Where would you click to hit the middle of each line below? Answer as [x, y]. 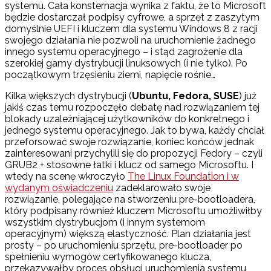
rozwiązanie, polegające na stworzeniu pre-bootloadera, [130, 200]
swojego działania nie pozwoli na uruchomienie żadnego [130, 41]
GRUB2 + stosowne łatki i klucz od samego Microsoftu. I [129, 165]
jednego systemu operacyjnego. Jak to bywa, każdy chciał [135, 131]
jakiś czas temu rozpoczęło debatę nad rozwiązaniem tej [132, 108]
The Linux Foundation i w [183, 177]
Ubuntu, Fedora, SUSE [185, 96]
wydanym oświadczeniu [59, 188]
